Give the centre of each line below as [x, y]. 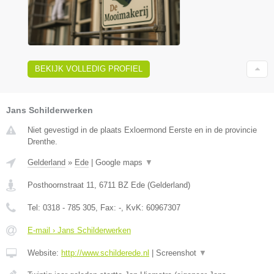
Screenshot [177, 253]
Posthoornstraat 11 [61, 185]
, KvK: [134, 207]
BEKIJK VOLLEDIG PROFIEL [89, 68]
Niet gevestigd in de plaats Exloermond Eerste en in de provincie [142, 130]
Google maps [120, 162]
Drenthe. [43, 141]
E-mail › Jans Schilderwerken [79, 230]
